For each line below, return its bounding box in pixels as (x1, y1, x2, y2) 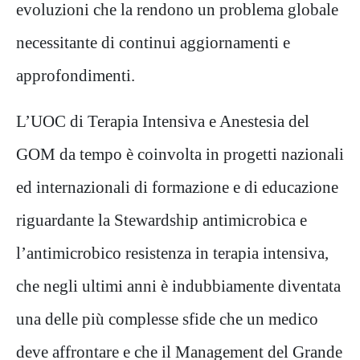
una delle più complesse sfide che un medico (16, 309, 318, 329)
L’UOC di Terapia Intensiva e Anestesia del (16, 112, 309, 131)
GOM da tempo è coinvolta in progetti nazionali (16, 145, 344, 164)
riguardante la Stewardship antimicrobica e (16, 211, 307, 230)
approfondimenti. (16, 66, 135, 85)
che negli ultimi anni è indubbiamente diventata (16, 276, 341, 296)
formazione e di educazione (152, 178, 338, 197)
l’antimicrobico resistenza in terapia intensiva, (16, 243, 329, 263)
